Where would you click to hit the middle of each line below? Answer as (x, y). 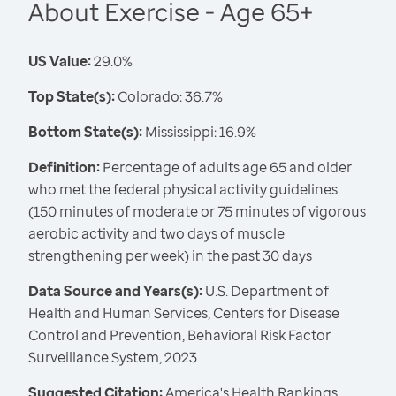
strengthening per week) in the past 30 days (170, 256)
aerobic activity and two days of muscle (156, 234)
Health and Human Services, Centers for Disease (184, 313)
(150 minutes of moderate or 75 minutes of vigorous (197, 212)
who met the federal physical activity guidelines (183, 190)
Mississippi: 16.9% (199, 132)
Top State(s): (72, 97)
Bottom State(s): (85, 132)
